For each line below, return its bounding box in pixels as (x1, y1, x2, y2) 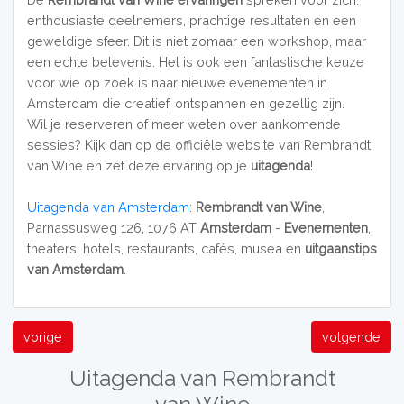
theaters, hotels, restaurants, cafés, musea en (26, 240, 305, 256)
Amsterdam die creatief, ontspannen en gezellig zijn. (26, 95, 344, 111)
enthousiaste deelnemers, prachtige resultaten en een (26, 12, 356, 28)
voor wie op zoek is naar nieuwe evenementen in (26, 74, 327, 90)
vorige (23, 328, 63, 344)
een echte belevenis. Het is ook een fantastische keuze (26, 53, 364, 69)
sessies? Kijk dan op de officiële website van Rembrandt (26, 136, 371, 152)
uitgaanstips (304, 240, 377, 256)
